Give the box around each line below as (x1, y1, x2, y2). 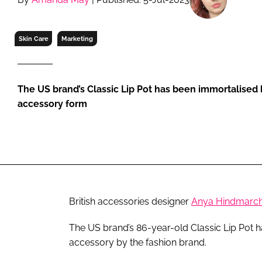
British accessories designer (69, 195, 191, 207)
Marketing (61, 35, 93, 42)
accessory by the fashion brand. (69, 236, 206, 248)
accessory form (18, 98, 87, 109)
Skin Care (18, 35, 49, 42)
